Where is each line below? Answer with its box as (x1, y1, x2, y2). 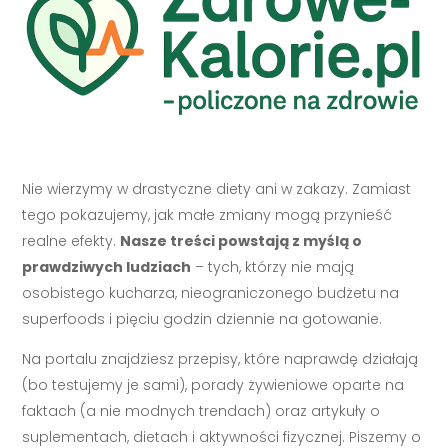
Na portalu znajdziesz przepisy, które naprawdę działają (22, 348, 419, 369)
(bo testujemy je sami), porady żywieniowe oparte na (22, 374, 405, 395)
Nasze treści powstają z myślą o (120, 230, 363, 251)
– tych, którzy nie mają (191, 256, 355, 277)
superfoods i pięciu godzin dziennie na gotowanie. (22, 308, 383, 329)
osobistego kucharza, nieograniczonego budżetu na (22, 282, 400, 303)
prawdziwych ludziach (22, 256, 192, 277)
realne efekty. (22, 230, 121, 251)
